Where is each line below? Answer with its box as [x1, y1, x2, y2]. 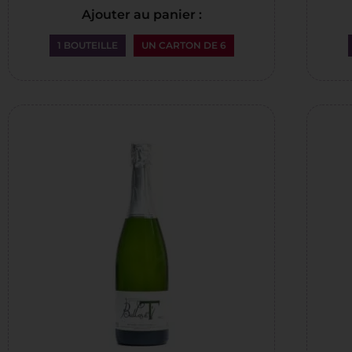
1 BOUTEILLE [57, 39, 118, 51]
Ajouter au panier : [81, 7, 202, 22]
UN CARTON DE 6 [141, 39, 226, 51]
